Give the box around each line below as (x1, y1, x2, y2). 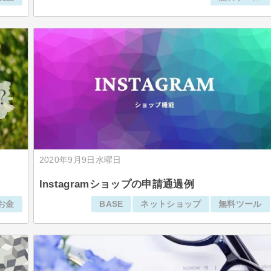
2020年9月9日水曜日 (39, 155, 122, 165)
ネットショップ (140, 199, 201, 209)
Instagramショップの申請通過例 (39, 178, 195, 190)
